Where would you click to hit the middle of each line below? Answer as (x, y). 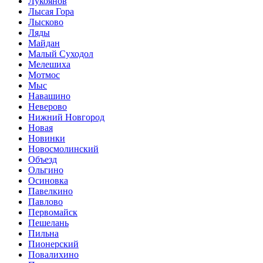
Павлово (45, 202)
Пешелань (48, 223)
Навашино (49, 96)
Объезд (43, 160)
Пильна (43, 234)
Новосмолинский (63, 149)
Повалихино (53, 255)
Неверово (48, 107)
